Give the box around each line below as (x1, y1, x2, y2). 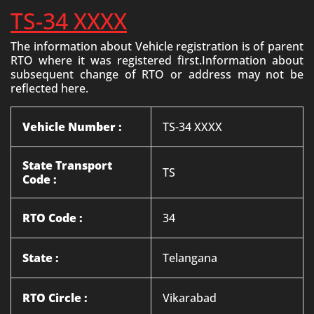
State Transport (22, 158, 112, 173)
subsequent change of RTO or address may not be (11, 67, 303, 82)
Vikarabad (163, 290, 217, 306)
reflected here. (11, 81, 88, 96)
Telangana (163, 250, 217, 266)
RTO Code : (22, 210, 83, 226)
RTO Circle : (22, 290, 88, 306)
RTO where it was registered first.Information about (11, 53, 303, 68)
